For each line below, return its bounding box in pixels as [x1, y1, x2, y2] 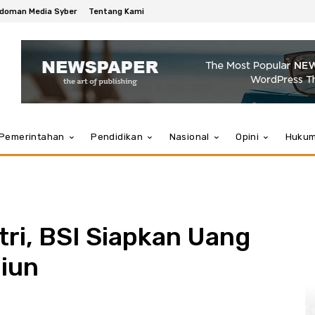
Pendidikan [91, 131, 143, 142]
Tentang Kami [89, 6, 144, 16]
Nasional [169, 131, 210, 142]
